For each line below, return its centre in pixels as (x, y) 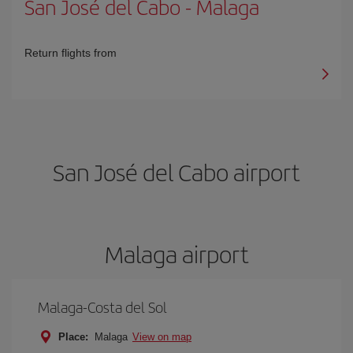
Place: (73, 337)
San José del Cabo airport (176, 172)
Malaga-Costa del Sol (102, 307)
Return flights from (71, 53)
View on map (162, 337)
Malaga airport (176, 254)
